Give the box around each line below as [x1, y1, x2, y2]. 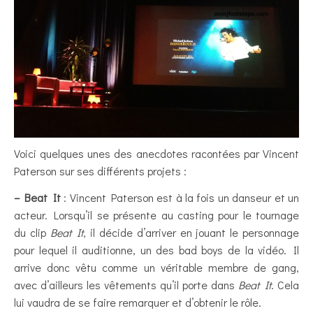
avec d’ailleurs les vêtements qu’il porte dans [14, 277, 238, 292]
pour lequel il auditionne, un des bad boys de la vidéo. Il [14, 242, 299, 257]
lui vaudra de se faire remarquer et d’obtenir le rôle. [14, 294, 261, 310]
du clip [14, 224, 50, 240]
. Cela [271, 277, 299, 292]
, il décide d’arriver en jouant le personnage [83, 224, 300, 240]
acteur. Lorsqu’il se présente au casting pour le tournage [14, 207, 299, 222]
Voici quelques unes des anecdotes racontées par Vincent [14, 145, 299, 161]
